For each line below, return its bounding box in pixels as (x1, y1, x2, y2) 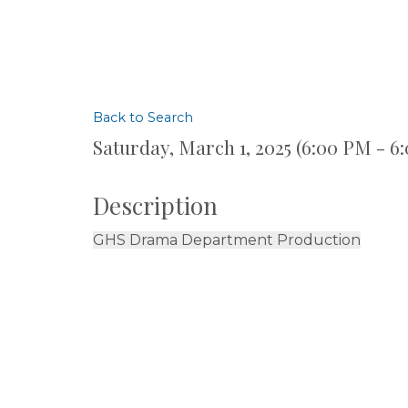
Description (93, 189, 218, 221)
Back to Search (93, 108, 193, 126)
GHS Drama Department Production (93, 230, 361, 249)
